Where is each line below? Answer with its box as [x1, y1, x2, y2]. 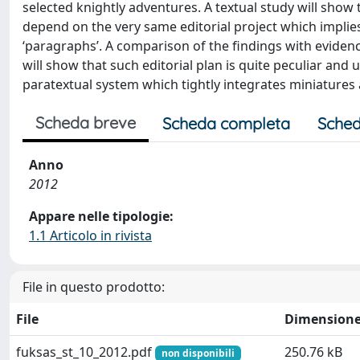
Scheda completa [162, 113, 290, 133]
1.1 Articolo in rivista [29, 227, 152, 244]
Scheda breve [35, 112, 136, 133]
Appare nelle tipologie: [29, 207, 174, 225]
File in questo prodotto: [22, 278, 165, 296]
